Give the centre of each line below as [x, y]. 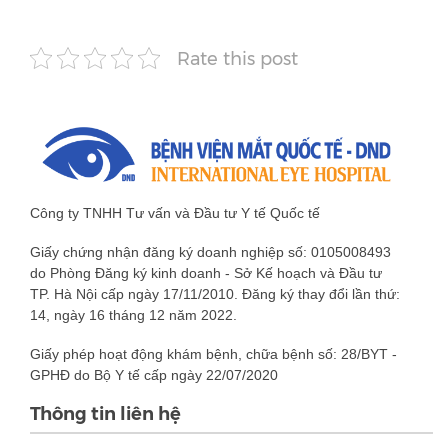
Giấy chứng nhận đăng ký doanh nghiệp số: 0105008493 [210, 252]
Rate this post [237, 58]
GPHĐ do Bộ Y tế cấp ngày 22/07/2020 [154, 375]
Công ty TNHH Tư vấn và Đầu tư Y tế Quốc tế [175, 213]
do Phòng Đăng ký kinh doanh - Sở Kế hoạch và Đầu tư [206, 273]
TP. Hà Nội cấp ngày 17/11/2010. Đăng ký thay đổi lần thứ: [215, 294]
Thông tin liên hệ [105, 414]
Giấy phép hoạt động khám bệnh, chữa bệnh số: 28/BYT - [213, 354]
